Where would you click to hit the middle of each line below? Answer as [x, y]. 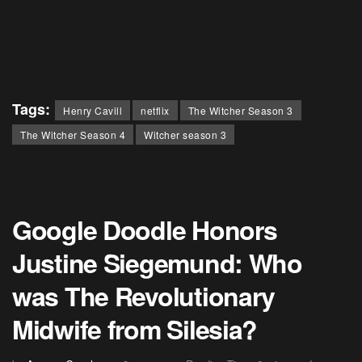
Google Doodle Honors [145, 229]
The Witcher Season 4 [73, 134]
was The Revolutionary [144, 295]
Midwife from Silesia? [135, 328]
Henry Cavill [93, 110]
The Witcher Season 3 [240, 110]
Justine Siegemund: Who [157, 262]
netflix [155, 110]
